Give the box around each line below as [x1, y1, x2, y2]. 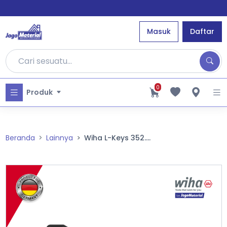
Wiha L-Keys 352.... [84, 133, 150, 143]
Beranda [5, 133, 35, 143]
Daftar [190, 26, 214, 36]
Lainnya [46, 133, 73, 143]
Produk [26, 87, 53, 97]
